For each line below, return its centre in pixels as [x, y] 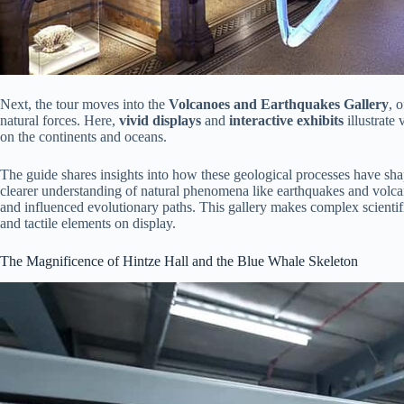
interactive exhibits [286, 120]
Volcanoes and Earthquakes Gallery [279, 104]
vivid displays [160, 120]
